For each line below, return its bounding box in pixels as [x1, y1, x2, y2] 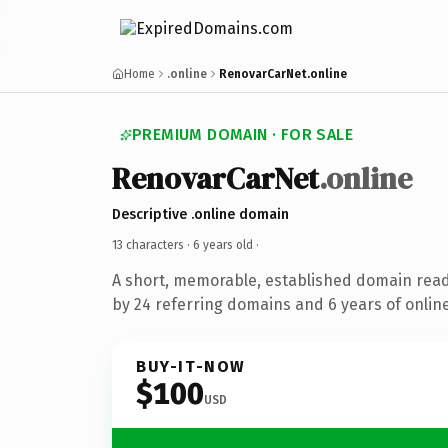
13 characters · [112, 237, 193, 252]
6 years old [193, 237, 253, 252]
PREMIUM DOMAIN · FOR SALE [132, 125, 353, 144]
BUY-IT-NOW [136, 356, 246, 376]
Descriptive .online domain [112, 205, 289, 223]
